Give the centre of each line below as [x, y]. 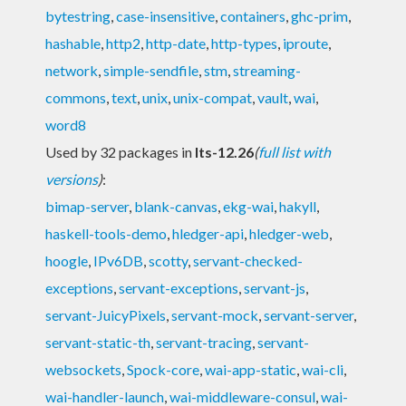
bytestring [78, 15]
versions [72, 179]
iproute [305, 43]
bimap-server [87, 206]
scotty [168, 260]
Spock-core [163, 369]
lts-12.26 [224, 151]
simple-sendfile [151, 70]
